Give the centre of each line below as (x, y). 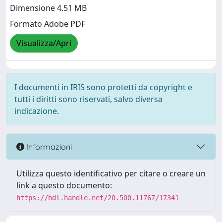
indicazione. (37, 111)
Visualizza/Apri (44, 43)
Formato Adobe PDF (48, 24)
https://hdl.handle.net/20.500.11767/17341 (98, 198)
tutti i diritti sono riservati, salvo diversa (88, 99)
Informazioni (48, 146)
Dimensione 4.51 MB (48, 8)
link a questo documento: (64, 185)
